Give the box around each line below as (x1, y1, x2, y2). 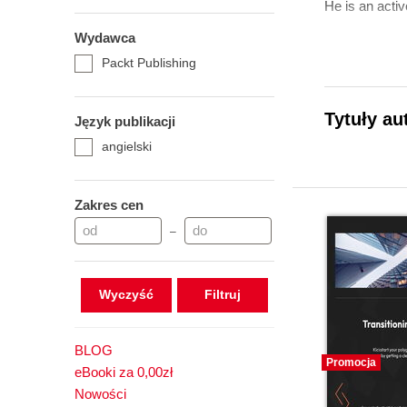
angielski (102, 139, 152, 154)
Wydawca (74, 30, 135, 45)
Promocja (326, 356, 376, 369)
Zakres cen (74, 197, 144, 213)
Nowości (74, 386, 126, 402)
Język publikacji (74, 114, 175, 129)
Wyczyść (98, 287, 154, 302)
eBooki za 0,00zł (74, 364, 173, 380)
